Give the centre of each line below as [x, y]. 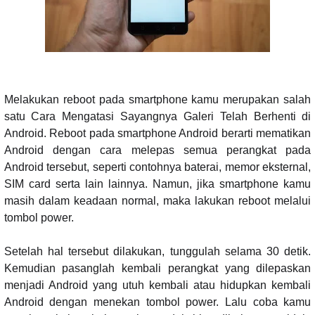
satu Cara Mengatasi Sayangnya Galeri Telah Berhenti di [157, 116]
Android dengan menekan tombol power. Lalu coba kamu [157, 302]
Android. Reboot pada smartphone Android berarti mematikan [157, 133]
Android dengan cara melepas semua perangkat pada [157, 150]
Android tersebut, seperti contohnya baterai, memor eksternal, [157, 167]
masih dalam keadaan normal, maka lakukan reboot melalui [157, 200]
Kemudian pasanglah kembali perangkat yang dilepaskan [157, 268]
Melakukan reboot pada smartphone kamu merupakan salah [157, 99]
